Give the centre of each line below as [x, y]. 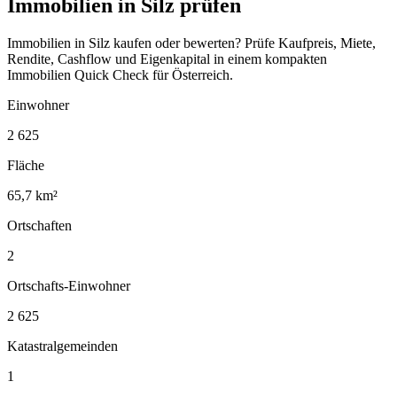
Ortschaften [39, 225]
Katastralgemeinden [62, 346]
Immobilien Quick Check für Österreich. [120, 74]
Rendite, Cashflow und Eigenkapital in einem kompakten [167, 58]
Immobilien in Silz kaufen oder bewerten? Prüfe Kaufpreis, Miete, [191, 43]
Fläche [26, 165]
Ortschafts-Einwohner [69, 285]
